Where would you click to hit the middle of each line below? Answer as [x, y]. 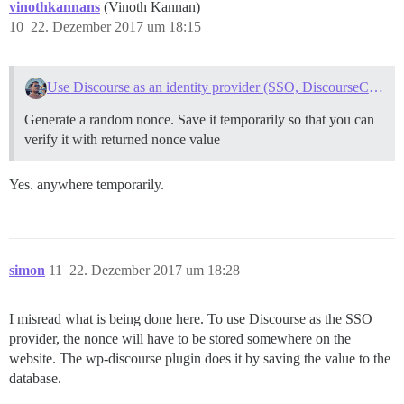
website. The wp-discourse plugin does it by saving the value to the [200, 359]
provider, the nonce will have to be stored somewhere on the [180, 339]
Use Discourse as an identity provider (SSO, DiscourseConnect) [376, 87]
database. [35, 379]
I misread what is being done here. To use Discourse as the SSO [191, 319]
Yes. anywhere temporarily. [87, 185]
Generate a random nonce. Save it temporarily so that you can [199, 120]
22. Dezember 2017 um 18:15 [116, 27]
